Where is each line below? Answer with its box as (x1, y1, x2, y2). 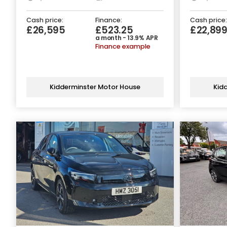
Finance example (95, 42, 150, 51)
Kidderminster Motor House (50, 82, 140, 92)
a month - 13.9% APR (95, 33, 158, 42)
